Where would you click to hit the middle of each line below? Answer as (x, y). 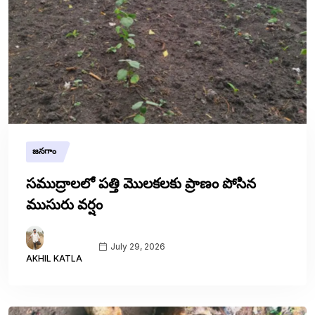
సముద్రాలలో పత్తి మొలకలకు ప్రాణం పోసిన (141, 184)
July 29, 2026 (137, 247)
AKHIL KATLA (54, 258)
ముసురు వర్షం (64, 205)
